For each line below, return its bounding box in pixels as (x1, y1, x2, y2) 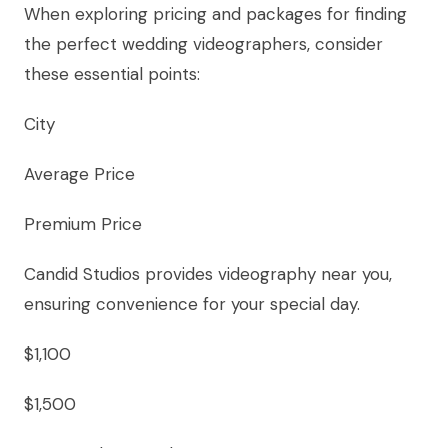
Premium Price (24, 213, 142, 236)
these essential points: (24, 63, 200, 86)
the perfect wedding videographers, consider (24, 33, 383, 56)
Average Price (24, 163, 135, 186)
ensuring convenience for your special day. (24, 293, 360, 316)
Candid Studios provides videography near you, (24, 263, 392, 286)
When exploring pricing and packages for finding (24, 3, 407, 26)
